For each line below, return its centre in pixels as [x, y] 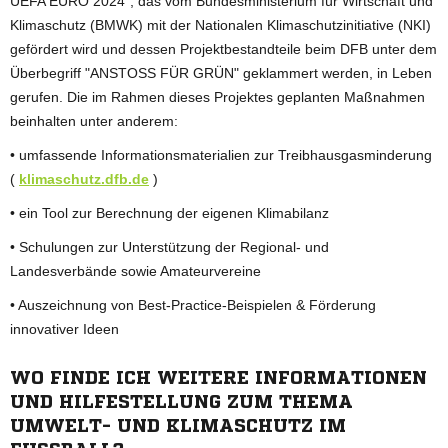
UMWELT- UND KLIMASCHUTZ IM [178, 424]
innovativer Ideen [64, 328]
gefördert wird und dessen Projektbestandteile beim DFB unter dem [223, 48]
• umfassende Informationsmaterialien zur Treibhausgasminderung [221, 154]
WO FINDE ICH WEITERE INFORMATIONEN [218, 376]
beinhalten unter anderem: [94, 120]
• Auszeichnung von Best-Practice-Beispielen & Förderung [193, 304]
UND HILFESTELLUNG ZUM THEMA [181, 400]
